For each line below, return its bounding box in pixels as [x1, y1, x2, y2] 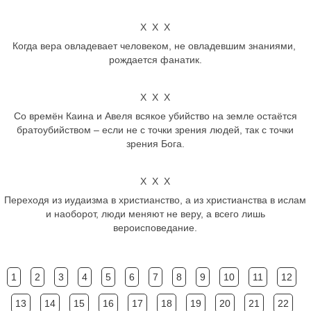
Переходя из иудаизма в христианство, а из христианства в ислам [4, 194, 307, 205]
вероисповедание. [113, 222, 198, 233]
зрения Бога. [126, 138, 185, 149]
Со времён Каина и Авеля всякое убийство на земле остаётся [13, 110, 297, 121]
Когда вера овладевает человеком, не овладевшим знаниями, [12, 40, 299, 51]
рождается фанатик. [108, 54, 202, 65]
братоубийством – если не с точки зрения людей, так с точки [17, 124, 294, 135]
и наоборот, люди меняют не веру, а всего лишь [45, 208, 265, 219]
